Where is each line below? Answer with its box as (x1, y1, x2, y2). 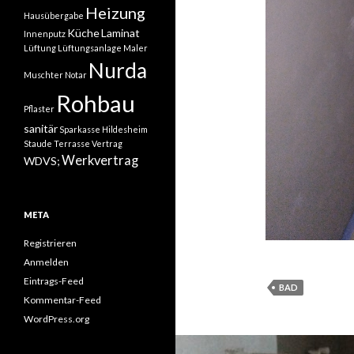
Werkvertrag (62, 153, 138, 168)
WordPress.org (24, 313, 89, 325)
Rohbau (56, 89, 135, 117)
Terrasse (54, 138, 90, 149)
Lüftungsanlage (58, 43, 122, 53)
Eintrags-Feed (24, 275, 84, 287)
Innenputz (24, 28, 66, 39)
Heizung (85, 3, 145, 22)
